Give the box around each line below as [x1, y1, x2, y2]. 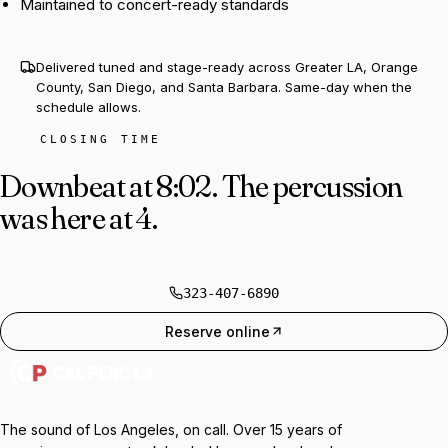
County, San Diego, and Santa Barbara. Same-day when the [36, 78, 412, 95]
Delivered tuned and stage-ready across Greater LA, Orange [36, 58, 418, 75]
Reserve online [164, 322, 270, 340]
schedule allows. [36, 98, 141, 115]
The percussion [221, 165, 403, 205]
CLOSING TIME [40, 132, 161, 146]
